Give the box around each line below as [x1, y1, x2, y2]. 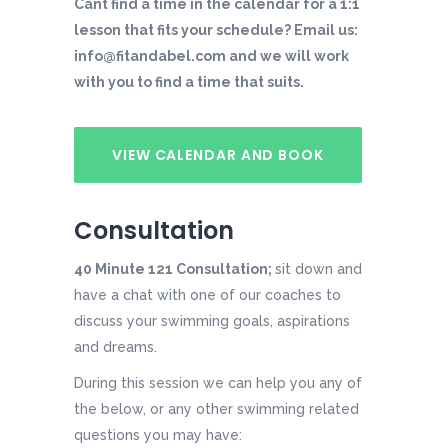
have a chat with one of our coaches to [74, 287, 341, 304]
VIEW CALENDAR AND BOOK [112, 144, 324, 165]
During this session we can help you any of [74, 375, 362, 392]
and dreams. [74, 339, 157, 356]
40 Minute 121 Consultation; [74, 261, 275, 278]
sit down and [275, 261, 362, 278]
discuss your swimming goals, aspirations [74, 313, 350, 330]
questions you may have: [74, 427, 242, 444]
